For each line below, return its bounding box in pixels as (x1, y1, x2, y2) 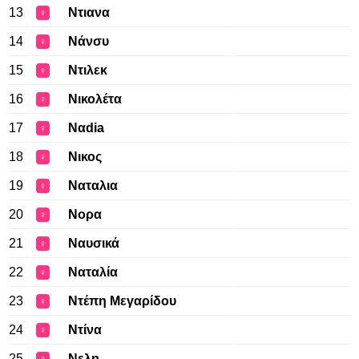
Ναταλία (68, 265, 118, 279)
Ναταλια (68, 179, 118, 192)
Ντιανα (68, 6, 110, 19)
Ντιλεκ (68, 63, 107, 77)
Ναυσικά (68, 236, 119, 250)
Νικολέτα (68, 92, 122, 106)
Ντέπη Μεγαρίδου (68, 294, 176, 308)
